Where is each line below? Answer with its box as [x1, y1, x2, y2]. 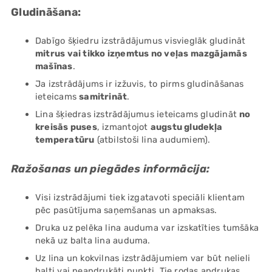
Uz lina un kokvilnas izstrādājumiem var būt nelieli [35, 253, 251, 264]
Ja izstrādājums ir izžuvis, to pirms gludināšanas [35, 78, 244, 90]
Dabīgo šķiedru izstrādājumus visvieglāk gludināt [35, 35, 246, 47]
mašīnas [35, 61, 73, 72]
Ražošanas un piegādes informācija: [11, 162, 210, 175]
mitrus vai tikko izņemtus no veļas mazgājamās [35, 48, 247, 59]
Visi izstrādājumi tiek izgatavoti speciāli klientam [35, 192, 245, 203]
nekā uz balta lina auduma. [35, 235, 151, 246]
